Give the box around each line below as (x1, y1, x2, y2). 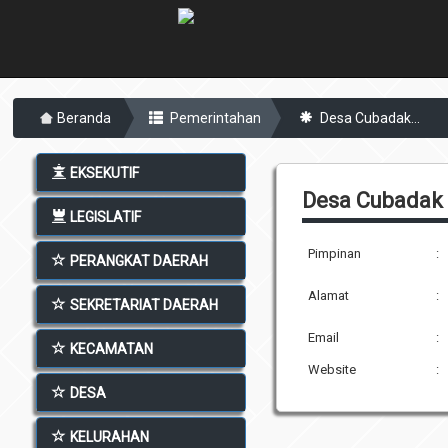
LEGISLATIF (70, 208, 142, 225)
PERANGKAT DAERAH (70, 252, 209, 269)
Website (308, 361, 357, 377)
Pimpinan (308, 245, 362, 261)
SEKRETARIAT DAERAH (70, 296, 219, 313)
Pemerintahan (167, 109, 261, 126)
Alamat (308, 287, 350, 303)
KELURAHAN (70, 428, 150, 445)
